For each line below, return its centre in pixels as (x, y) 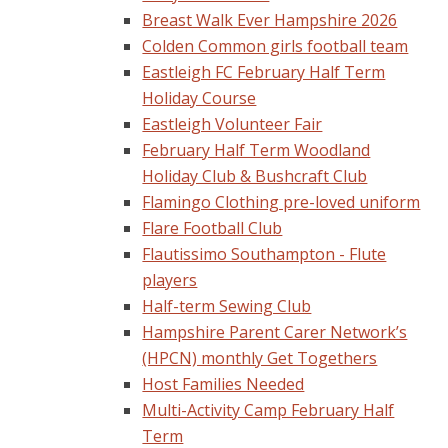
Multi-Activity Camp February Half (268, 409)
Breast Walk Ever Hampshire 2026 (270, 19)
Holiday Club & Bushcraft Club (255, 175)
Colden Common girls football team (275, 45)
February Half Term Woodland (256, 149)
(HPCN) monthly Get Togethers (260, 357)
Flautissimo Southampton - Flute (264, 253)
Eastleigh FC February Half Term (264, 71)
